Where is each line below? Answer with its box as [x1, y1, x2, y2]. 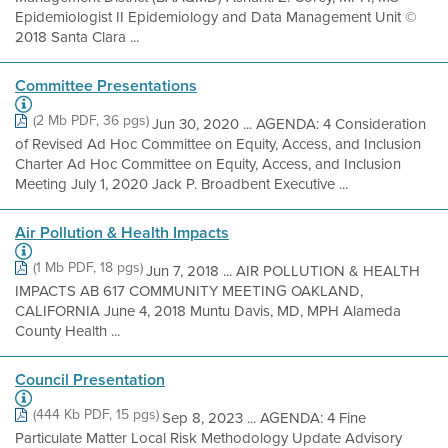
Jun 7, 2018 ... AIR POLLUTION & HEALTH [146, 260, 420, 282]
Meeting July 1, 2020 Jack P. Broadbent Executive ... [15, 173, 348, 195]
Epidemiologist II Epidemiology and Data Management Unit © [15, 6, 417, 28]
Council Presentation [15, 368, 165, 391]
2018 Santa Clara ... [15, 26, 139, 48]
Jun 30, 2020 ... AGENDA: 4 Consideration [152, 113, 426, 135]
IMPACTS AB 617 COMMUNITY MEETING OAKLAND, [15, 280, 363, 302]
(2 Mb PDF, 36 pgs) [33, 110, 149, 131]
